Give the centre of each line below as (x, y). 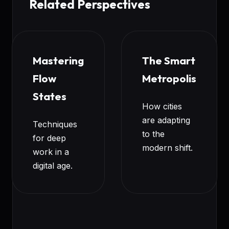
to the (153, 134)
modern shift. (167, 147)
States (50, 96)
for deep (49, 138)
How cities (162, 106)
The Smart (169, 60)
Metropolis (169, 78)
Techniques (55, 124)
